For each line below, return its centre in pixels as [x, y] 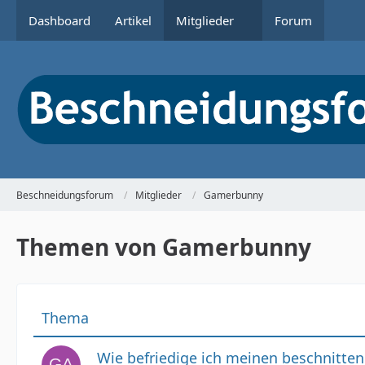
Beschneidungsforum [65, 195]
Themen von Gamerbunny [164, 247]
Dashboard [59, 20]
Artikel [133, 20]
